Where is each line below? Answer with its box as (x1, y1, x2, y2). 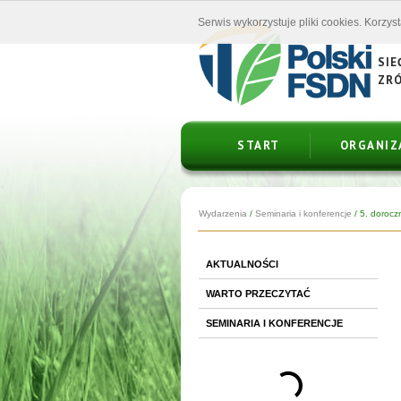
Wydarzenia (199, 209, 247, 218)
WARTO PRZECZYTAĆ (206, 288, 311, 299)
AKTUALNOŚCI (206, 259, 278, 269)
